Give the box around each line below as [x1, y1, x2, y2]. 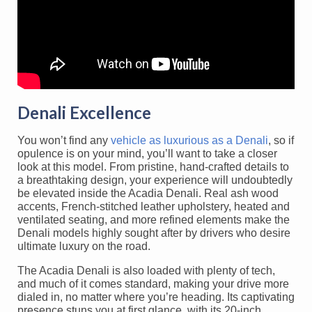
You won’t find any [17, 134, 108, 147]
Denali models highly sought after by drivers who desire [17, 227, 290, 240]
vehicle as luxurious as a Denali [108, 134, 268, 147]
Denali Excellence [17, 102, 151, 123]
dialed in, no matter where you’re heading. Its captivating [17, 291, 295, 304]
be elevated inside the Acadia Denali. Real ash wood [17, 187, 279, 200]
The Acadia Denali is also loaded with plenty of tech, [17, 265, 275, 277]
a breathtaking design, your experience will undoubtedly [17, 174, 292, 187]
